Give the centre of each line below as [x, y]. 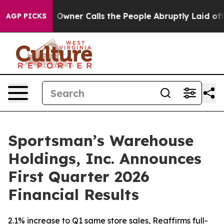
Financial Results [73, 194]
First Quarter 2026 [79, 176]
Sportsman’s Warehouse [101, 140]
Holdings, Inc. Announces [105, 158]
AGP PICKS [26, 16]
